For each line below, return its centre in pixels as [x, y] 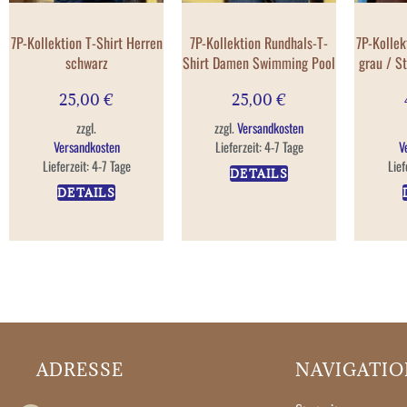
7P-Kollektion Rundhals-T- [259, 42]
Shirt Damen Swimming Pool [259, 62]
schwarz [86, 62]
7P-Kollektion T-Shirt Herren [86, 42]
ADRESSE [80, 369]
